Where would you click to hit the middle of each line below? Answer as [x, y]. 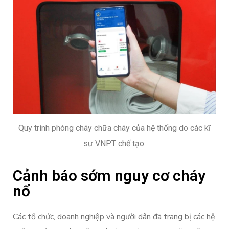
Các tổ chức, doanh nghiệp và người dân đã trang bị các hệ [114, 217]
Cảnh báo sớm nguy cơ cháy [109, 176]
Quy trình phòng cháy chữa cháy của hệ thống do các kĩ [114, 128]
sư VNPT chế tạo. [114, 144]
